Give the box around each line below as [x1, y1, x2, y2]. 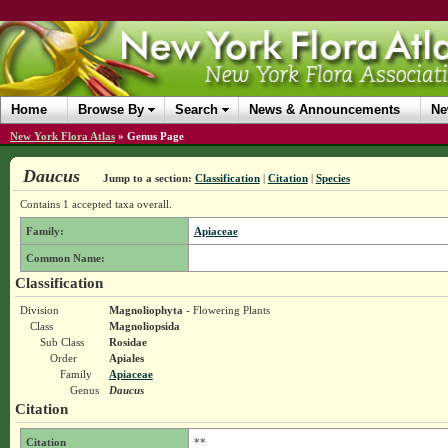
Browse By [78, 102, 144, 117]
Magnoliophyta [108, 304, 183, 316]
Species [315, 172, 350, 184]
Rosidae [108, 336, 147, 348]
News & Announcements [249, 102, 400, 117]
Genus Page [127, 130, 184, 142]
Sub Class [39, 336, 84, 348]
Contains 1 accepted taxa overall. [19, 198, 172, 210]
